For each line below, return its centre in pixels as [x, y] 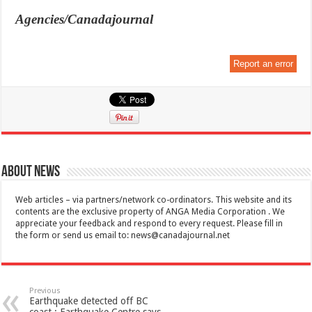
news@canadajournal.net [181, 236]
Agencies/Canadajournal [85, 19]
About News [31, 173]
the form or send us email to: [73, 236]
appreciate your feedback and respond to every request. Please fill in [149, 224]
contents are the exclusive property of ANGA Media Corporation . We [150, 212]
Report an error [263, 64]
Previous [45, 291]
